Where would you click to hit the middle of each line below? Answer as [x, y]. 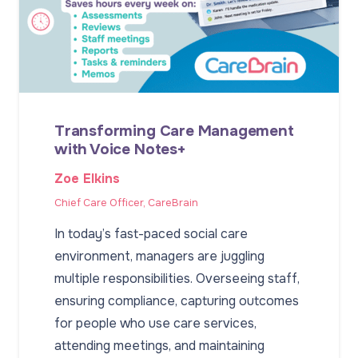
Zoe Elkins [87, 178]
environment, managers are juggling [159, 257]
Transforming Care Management [174, 131]
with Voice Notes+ [120, 149]
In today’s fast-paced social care [151, 234]
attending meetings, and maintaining [159, 346]
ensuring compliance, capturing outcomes [177, 301]
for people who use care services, [155, 324]
